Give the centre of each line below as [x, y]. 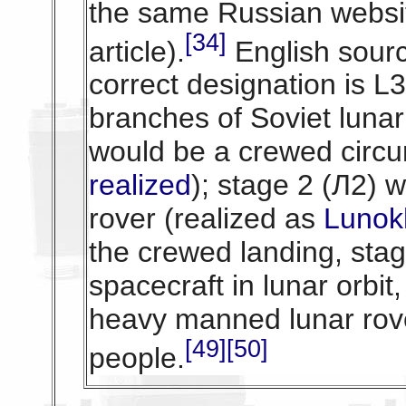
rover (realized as [202, 219]
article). [136, 51]
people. [136, 358]
